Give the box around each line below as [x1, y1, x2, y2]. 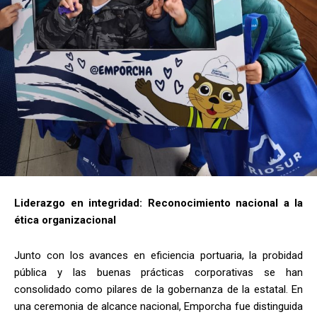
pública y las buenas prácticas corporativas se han [14, 265, 303, 279]
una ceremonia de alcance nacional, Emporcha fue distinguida [14, 299, 303, 313]
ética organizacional [14, 213, 116, 226]
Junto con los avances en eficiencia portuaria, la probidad [14, 248, 303, 262]
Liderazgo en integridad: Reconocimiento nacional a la [14, 196, 303, 209]
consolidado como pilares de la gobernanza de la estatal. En [14, 282, 303, 296]
